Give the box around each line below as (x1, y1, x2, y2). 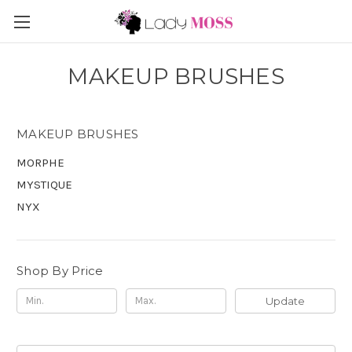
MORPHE (16, 155, 64, 170)
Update (265, 294, 305, 307)
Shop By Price (16, 262, 104, 278)
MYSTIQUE (16, 177, 72, 192)
